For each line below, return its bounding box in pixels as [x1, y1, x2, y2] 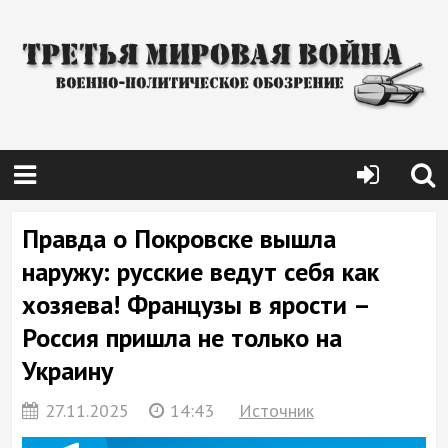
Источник [239, 399, 314, 422]
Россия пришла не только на [22, 321, 342, 354]
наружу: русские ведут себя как [22, 255, 379, 288]
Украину [22, 354, 113, 387]
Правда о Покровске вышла [22, 222, 336, 255]
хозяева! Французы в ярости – [22, 288, 369, 321]
